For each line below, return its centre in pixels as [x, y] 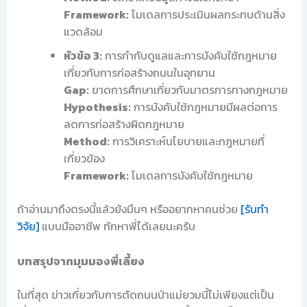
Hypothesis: [97, 107]
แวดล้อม [83, 31]
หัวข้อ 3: [83, 55]
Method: [86, 141]
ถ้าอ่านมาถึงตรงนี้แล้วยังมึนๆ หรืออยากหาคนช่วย [128, 209]
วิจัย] [28, 226]
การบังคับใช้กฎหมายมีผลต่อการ [204, 107]
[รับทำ [254, 209]
